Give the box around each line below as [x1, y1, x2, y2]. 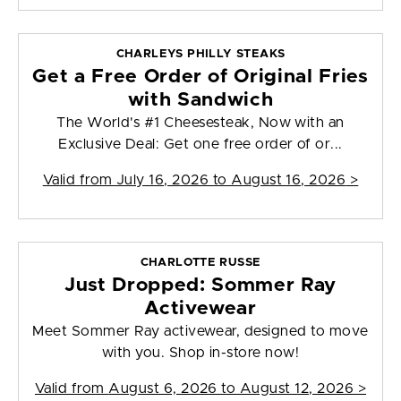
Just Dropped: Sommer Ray [64, 276, 337, 295]
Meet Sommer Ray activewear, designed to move [32, 324, 369, 339]
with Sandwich [127, 90, 274, 110]
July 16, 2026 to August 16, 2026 [115, 173, 346, 188]
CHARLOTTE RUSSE [140, 257, 261, 269]
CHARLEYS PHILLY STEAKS [115, 48, 286, 61]
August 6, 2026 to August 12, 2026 [108, 381, 354, 397]
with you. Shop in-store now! [101, 346, 300, 361]
